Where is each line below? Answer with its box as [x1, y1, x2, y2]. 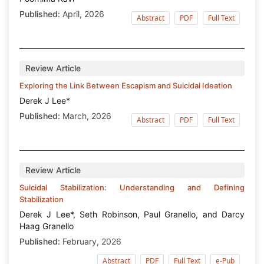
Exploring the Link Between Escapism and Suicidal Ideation [19, 81, 232, 91]
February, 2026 [60, 236, 121, 247]
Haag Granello [19, 221, 74, 232]
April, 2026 [60, 9, 104, 19]
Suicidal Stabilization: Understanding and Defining [19, 183, 245, 193]
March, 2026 [60, 111, 111, 121]
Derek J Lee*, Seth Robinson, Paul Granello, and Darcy [19, 209, 245, 220]
